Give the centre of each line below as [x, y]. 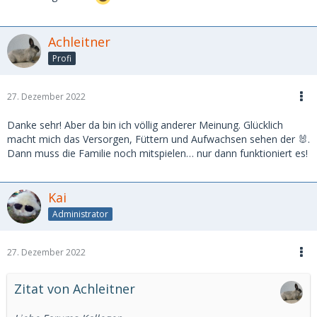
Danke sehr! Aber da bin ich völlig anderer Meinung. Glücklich [145, 125]
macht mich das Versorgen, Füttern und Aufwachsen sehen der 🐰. [158, 139]
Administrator [80, 214]
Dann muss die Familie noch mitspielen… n [105, 153]
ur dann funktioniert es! [255, 153]
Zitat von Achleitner [75, 288]
